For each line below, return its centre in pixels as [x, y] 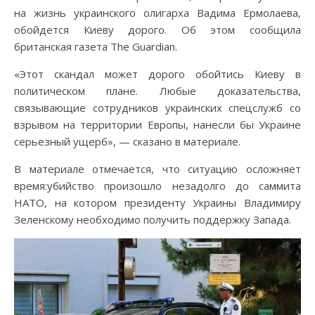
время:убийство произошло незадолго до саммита [157, 185]
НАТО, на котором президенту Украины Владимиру [157, 202]
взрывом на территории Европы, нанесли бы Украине [157, 124]
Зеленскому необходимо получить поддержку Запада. [153, 219]
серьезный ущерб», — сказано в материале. [127, 141]
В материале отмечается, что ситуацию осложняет [157, 168]
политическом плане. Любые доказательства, [157, 90]
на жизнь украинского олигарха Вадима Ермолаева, [157, 12]
